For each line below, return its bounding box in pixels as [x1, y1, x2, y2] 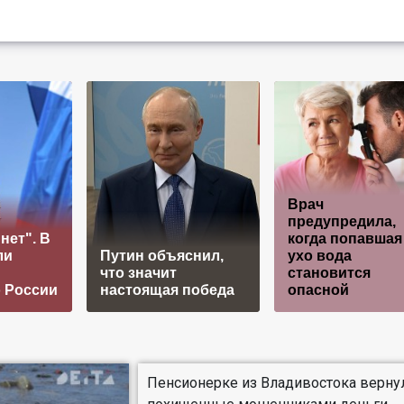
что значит [99, 264, 177, 280]
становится [287, 264, 371, 280]
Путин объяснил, [99, 247, 224, 263]
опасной [287, 281, 349, 298]
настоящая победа [99, 281, 234, 298]
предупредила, [287, 213, 396, 229]
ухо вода [287, 247, 352, 263]
